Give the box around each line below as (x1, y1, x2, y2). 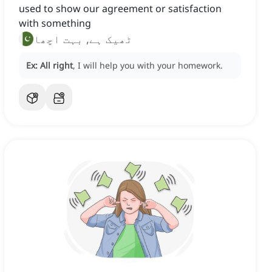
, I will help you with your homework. (73, 59, 223, 72)
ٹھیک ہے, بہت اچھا (33, 32, 132, 47)
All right (40, 59, 73, 72)
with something (19, 16, 91, 30)
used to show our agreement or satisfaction (19, 2, 222, 16)
